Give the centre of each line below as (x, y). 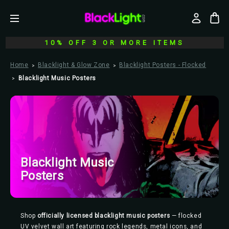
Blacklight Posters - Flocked (163, 65)
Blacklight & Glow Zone (74, 65)
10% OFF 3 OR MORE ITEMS (114, 43)
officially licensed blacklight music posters (104, 216)
